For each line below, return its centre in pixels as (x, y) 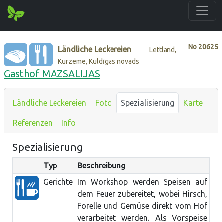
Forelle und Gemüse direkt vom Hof (142, 205)
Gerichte (58, 182)
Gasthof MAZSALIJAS (52, 73)
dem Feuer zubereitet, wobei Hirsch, (142, 194)
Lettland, (163, 49)
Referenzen (33, 123)
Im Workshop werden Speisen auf (142, 182)
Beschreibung (101, 165)
